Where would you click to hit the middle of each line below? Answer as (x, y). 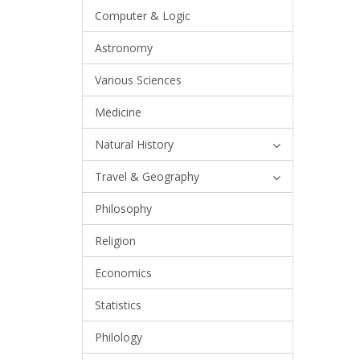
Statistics (118, 305)
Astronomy (124, 48)
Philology (119, 337)
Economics (123, 273)
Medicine (118, 112)
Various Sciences (138, 80)
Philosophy (123, 209)
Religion (115, 241)
